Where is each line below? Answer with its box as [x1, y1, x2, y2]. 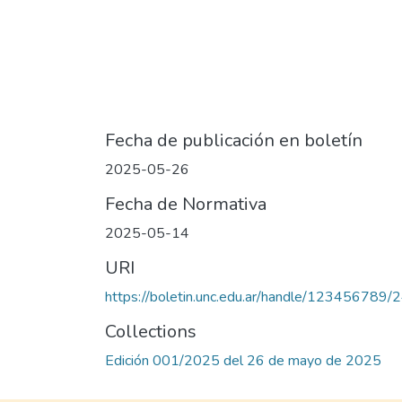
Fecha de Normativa [105, 192, 267, 217]
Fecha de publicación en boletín [105, 128, 363, 153]
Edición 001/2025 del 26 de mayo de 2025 [105, 351, 381, 371]
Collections [105, 319, 197, 345]
